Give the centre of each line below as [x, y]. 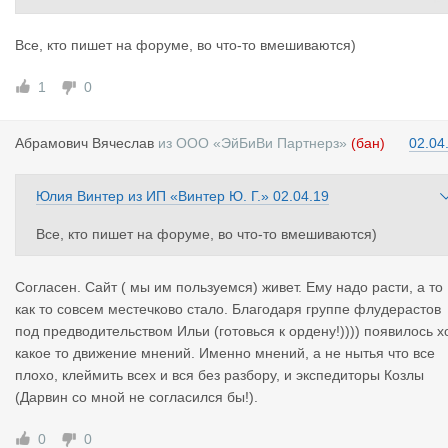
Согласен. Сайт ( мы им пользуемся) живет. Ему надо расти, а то [229, 287]
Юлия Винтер [80, 196]
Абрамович [53, 143]
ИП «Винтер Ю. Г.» [207, 196]
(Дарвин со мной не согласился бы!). [136, 397]
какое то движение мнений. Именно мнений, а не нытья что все [225, 353]
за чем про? [75, 58]
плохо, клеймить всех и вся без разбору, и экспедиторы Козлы [219, 375]
